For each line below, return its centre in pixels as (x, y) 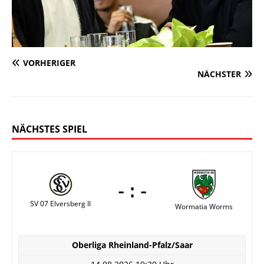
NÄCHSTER (219, 74)
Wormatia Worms (204, 207)
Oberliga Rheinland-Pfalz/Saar (132, 245)
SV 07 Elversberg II (60, 204)
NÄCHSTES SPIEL (49, 129)
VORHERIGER (49, 63)
